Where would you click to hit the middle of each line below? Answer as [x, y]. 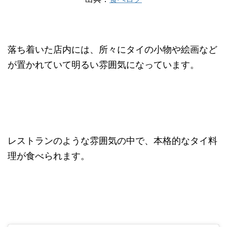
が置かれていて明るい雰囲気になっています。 [103, 64]
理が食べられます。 [49, 156]
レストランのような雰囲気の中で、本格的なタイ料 [112, 140]
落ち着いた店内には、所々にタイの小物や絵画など [112, 49]
